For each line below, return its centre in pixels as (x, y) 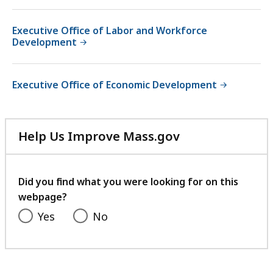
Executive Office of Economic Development (115, 85)
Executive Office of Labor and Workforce (110, 31)
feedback (207, 180)
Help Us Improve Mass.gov (99, 136)
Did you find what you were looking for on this (128, 182)
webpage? (43, 197)
